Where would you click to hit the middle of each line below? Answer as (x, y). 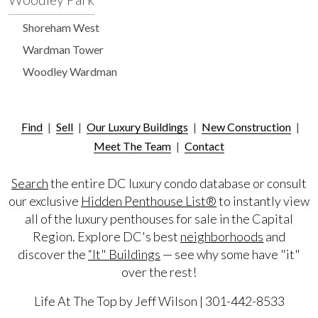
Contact (204, 146)
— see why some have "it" (230, 254)
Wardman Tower (63, 49)
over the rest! (159, 272)
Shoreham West (61, 27)
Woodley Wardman (70, 71)
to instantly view (263, 201)
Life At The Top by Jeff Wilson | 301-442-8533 (159, 301)
